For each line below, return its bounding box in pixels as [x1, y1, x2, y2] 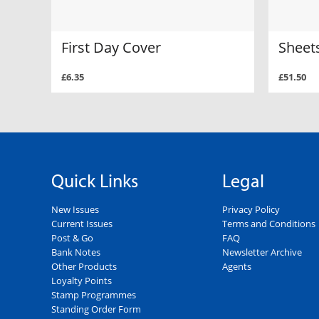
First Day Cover [61, 37, 161, 57]
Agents [222, 260, 251, 273]
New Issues [51, 203, 99, 216]
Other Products [51, 260, 117, 273]
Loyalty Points [51, 274, 112, 288]
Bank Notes [51, 246, 100, 259]
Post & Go [51, 231, 93, 245]
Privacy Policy [222, 203, 280, 216]
